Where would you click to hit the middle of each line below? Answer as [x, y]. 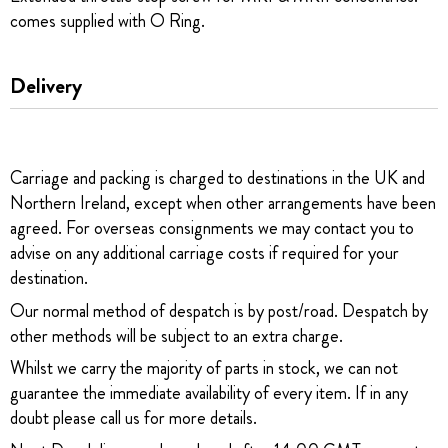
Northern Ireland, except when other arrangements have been [223, 203]
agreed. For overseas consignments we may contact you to [212, 228]
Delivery [46, 85]
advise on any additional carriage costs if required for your [204, 253]
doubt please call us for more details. [133, 418]
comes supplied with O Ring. [107, 20]
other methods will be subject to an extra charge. [176, 335]
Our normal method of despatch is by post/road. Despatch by [219, 310]
